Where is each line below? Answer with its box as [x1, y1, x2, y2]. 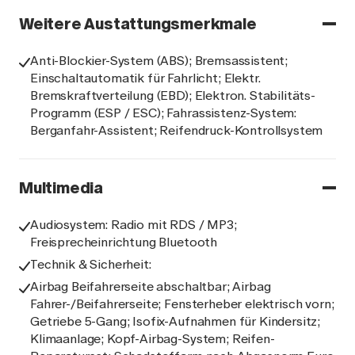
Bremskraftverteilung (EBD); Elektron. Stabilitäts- [30, 88, 315, 103]
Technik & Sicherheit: [30, 257, 151, 272]
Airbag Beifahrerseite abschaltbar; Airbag [30, 279, 271, 294]
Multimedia [19, 178, 103, 197]
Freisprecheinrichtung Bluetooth [30, 235, 218, 250]
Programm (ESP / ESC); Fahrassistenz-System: [30, 105, 297, 120]
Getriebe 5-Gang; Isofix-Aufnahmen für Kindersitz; [30, 314, 321, 329]
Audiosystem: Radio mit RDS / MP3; [30, 217, 237, 232]
